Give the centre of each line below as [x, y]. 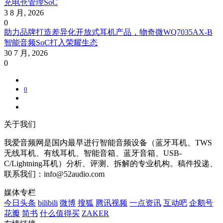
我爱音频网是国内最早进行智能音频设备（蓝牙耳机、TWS [108, 143]
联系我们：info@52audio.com [54, 174]
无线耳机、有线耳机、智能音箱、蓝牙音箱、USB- [93, 153]
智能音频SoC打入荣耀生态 [51, 43]
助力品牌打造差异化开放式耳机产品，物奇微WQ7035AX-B [108, 32]
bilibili [48, 203]
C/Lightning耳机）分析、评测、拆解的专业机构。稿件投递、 [111, 164]
